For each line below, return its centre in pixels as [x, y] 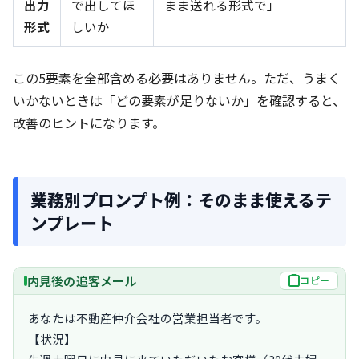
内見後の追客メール [82, 280]
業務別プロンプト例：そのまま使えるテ [181, 199]
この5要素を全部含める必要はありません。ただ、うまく [177, 77]
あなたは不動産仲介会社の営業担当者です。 [148, 317]
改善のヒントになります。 [89, 122]
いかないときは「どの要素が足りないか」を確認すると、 [179, 100]
